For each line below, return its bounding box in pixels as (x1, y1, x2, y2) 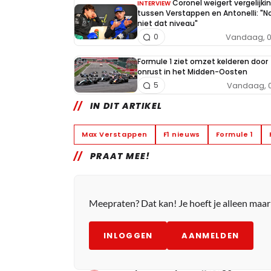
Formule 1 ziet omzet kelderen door (137, 56, 268, 67)
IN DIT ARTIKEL (90, 100, 163, 113)
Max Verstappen (82, 129, 148, 140)
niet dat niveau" (137, 18, 198, 29)
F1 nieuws (163, 129, 200, 140)
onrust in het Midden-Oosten (137, 67, 247, 77)
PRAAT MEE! (90, 150, 151, 163)
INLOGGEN (103, 230, 153, 242)
